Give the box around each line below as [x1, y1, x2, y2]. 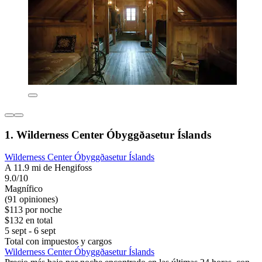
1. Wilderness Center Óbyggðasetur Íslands [5, 128, 211, 141]
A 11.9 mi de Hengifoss [5, 163, 92, 173]
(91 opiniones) [5, 194, 58, 205]
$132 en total [5, 215, 53, 226]
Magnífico [5, 184, 43, 194]
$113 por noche [5, 205, 62, 215]
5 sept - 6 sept [5, 226, 56, 236]
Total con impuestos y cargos [5, 236, 112, 247]
